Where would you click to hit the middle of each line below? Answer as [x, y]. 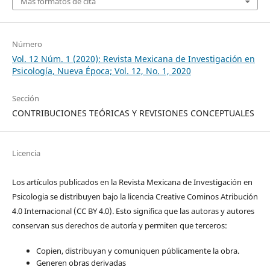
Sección [25, 99]
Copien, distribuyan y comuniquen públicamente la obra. [137, 250]
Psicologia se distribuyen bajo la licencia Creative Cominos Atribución [135, 196]
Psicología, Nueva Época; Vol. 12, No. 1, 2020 [101, 71]
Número [27, 44]
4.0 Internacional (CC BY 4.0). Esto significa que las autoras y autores [133, 211]
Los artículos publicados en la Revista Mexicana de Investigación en [132, 182]
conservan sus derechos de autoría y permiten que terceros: [119, 225]
